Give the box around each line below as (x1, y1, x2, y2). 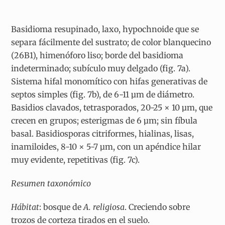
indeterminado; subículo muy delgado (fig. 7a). (11, 63, 191, 74)
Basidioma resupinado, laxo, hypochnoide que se (11, 24, 199, 35)
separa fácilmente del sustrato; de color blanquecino (11, 37, 211, 48)
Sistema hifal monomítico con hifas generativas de (11, 76, 208, 87)
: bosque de (39, 201, 84, 212)
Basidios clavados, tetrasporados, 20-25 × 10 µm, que (11, 102, 213, 113)
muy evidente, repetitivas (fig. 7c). (11, 155, 140, 165)
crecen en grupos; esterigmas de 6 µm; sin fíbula (11, 116, 198, 126)
